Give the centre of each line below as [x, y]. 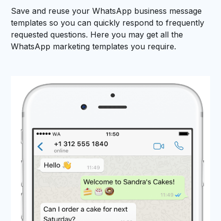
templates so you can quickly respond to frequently [108, 23]
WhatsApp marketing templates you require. [94, 47]
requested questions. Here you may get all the [97, 35]
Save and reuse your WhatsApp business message [107, 11]
